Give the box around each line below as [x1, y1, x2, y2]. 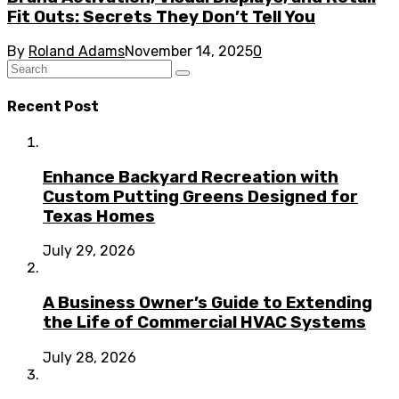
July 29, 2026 [43, 242, 135, 260]
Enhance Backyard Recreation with [43, 167, 338, 187]
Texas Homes [43, 206, 155, 226]
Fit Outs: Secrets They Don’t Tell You [7, 6, 315, 27]
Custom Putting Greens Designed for [43, 186, 358, 207]
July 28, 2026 [43, 348, 136, 366]
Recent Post [7, 97, 99, 115]
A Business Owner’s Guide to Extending [43, 293, 372, 313]
